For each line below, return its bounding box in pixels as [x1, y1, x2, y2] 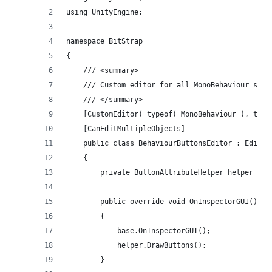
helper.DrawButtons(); [117, 241, 206, 250]
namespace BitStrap [66, 37, 143, 46]
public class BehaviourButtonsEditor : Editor [83, 139, 270, 148]
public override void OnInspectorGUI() [100, 197, 257, 206]
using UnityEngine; [66, 8, 143, 16]
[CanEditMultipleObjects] [83, 124, 185, 133]
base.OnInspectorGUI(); [117, 226, 211, 235]
